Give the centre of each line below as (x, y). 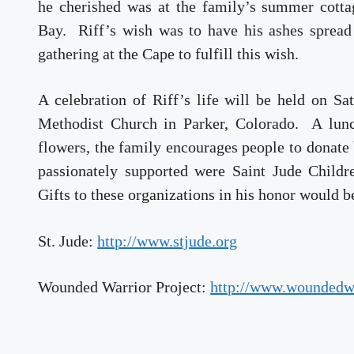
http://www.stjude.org (168, 241)
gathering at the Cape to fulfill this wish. (171, 53)
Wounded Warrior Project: (124, 287)
